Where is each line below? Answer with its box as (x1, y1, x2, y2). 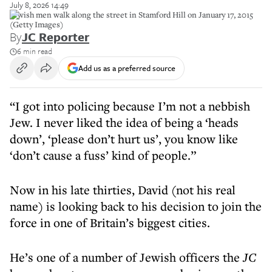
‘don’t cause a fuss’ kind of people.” (10, 147, 196, 163)
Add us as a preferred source (78, 61, 175, 74)
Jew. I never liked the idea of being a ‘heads (10, 114, 239, 131)
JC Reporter (22, 28, 89, 46)
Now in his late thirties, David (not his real (10, 182, 236, 198)
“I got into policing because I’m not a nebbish (10, 98, 250, 114)
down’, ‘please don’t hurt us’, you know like (10, 131, 238, 147)
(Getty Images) (10, 19, 64, 30)
